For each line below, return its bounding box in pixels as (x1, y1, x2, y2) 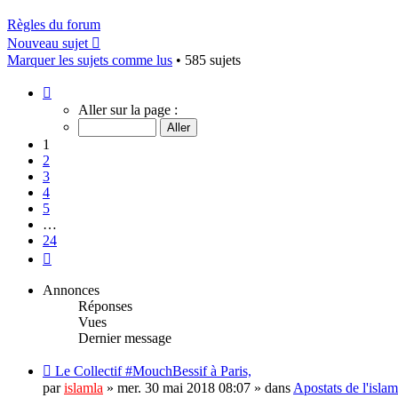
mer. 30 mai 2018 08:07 (117, 379, 251, 395)
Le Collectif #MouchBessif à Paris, (55, 362, 251, 378)
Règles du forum (7, 16, 100, 32)
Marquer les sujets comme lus (7, 52, 172, 68)
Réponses (78, 298, 132, 314)
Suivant (51, 247, 93, 263)
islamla (64, 379, 103, 395)
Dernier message (78, 330, 171, 346)
